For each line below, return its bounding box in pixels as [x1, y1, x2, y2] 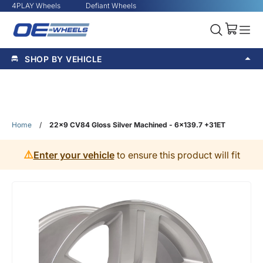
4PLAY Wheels [12, 1, 60, 10]
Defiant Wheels [86, 1, 136, 10]
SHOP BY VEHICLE [25, 53, 102, 64]
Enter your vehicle [33, 149, 114, 161]
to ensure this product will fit [114, 149, 240, 161]
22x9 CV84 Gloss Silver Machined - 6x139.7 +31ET [49, 120, 225, 129]
